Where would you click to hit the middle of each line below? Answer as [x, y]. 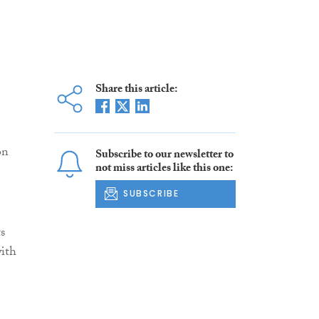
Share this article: [136, 90]
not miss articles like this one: [164, 169]
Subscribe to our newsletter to [164, 156]
